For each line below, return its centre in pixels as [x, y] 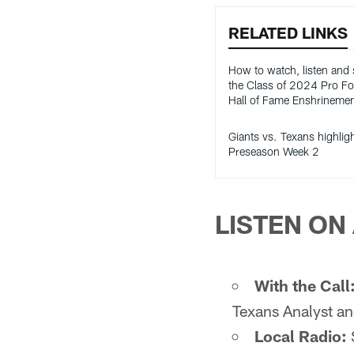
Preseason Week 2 [274, 151]
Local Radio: [301, 336]
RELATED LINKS [288, 32]
